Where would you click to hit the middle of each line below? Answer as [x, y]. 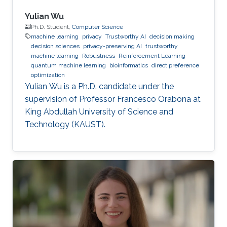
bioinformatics [129, 65]
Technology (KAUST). [65, 124]
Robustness [99, 55]
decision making [172, 36]
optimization [48, 75]
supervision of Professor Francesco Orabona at [113, 99]
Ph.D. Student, [51, 27]
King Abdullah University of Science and [99, 111]
